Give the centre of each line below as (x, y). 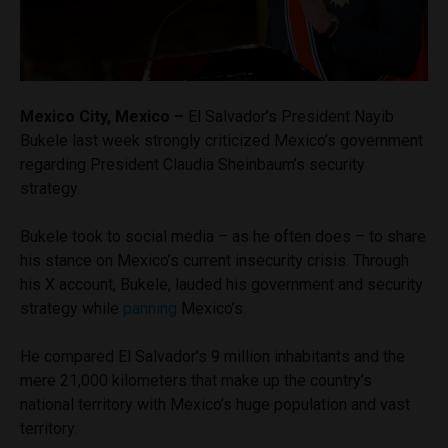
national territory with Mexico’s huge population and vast (215, 404)
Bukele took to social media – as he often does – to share (223, 236)
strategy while (71, 308)
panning (150, 308)
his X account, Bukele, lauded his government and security (221, 284)
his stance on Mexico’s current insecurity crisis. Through (214, 260)
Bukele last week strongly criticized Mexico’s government (221, 140)
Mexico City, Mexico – (102, 116)
